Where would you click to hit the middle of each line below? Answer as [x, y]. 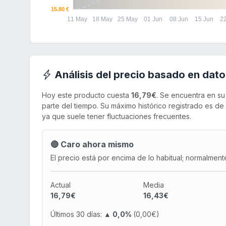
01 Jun [153, 19]
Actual [61, 185]
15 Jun [204, 19]
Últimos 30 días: [76, 214]
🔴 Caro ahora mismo [92, 145]
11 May [77, 19]
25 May [128, 19]
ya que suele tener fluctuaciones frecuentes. [117, 117]
